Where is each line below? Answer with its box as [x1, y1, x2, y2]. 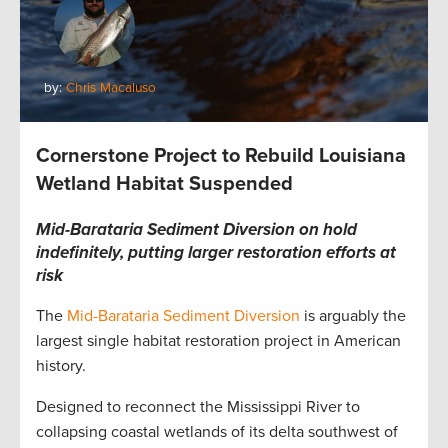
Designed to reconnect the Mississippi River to [36, 396, 360, 417]
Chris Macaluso [66, 79, 156, 96]
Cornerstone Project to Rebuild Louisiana [36, 143, 406, 168]
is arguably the [300, 305, 406, 326]
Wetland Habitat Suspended [36, 171, 293, 196]
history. [36, 355, 86, 376]
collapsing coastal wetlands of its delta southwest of [36, 421, 398, 442]
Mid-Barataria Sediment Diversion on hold [36, 218, 357, 240]
